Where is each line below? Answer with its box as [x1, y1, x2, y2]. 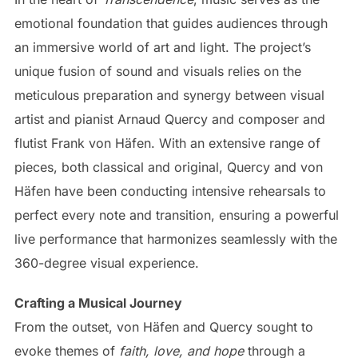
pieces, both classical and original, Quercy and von [14, 158, 323, 175]
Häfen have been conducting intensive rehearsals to [14, 182, 326, 199]
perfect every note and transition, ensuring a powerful [14, 206, 339, 223]
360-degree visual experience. [14, 254, 199, 271]
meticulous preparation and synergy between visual [14, 86, 324, 103]
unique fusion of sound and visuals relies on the [14, 62, 301, 79]
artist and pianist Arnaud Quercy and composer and [14, 110, 325, 127]
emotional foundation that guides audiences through [14, 14, 328, 31]
